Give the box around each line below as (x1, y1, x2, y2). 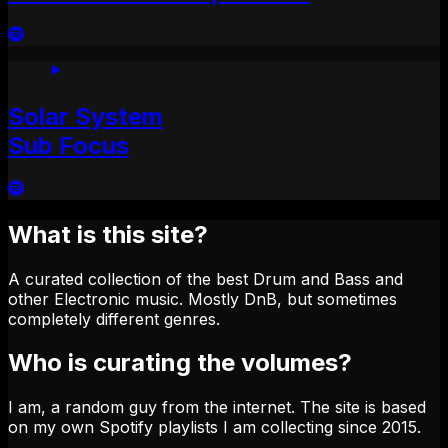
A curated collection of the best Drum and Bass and (8, 268, 403, 289)
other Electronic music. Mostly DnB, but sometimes (8, 288, 397, 309)
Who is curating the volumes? (8, 348, 352, 378)
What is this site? (8, 219, 208, 249)
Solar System (8, 101, 163, 131)
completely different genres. (8, 308, 220, 329)
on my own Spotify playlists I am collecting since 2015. (8, 417, 421, 438)
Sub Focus (8, 130, 129, 160)
